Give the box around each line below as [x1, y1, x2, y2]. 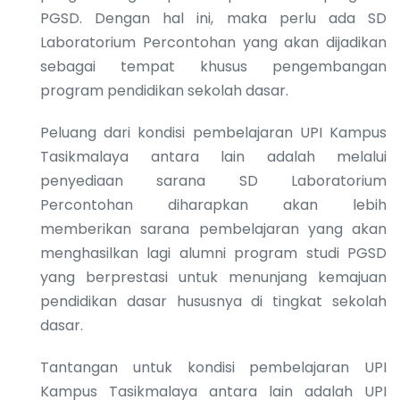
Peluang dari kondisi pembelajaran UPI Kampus [40, 121, 387, 143]
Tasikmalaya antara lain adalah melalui [40, 146, 387, 167]
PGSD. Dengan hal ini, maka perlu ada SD [40, 7, 387, 29]
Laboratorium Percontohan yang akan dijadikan [40, 31, 387, 53]
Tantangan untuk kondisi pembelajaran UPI [40, 356, 387, 378]
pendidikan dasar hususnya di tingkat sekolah [40, 290, 387, 312]
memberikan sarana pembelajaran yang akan [40, 218, 387, 239]
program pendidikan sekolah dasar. [40, 79, 288, 101]
